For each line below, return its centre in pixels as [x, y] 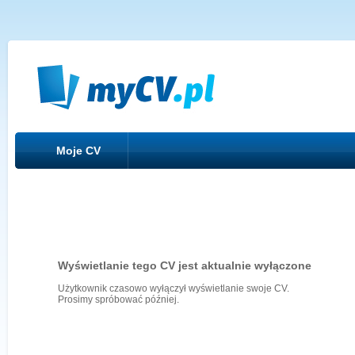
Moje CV [78, 151]
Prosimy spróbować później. [118, 300]
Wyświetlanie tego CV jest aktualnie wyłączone [185, 265]
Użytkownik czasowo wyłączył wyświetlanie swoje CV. [174, 288]
